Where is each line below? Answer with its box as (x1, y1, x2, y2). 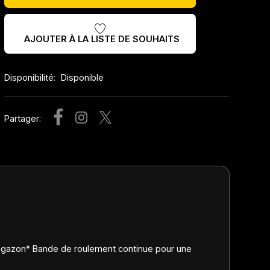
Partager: (4, 113, 42, 124)
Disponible (61, 72, 104, 83)
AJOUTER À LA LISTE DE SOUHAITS (24, 33, 180, 44)
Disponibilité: (4, 72, 58, 83)
